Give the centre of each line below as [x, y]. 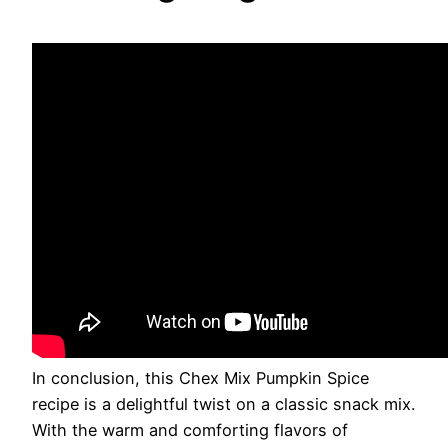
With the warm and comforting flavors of [190, 430]
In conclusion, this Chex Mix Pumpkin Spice [200, 378]
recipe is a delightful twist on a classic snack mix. [223, 404]
